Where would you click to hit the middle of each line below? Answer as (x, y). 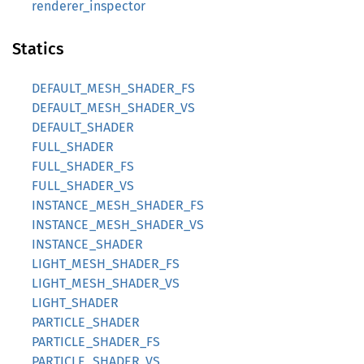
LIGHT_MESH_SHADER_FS (106, 264)
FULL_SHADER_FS (83, 166)
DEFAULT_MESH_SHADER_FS (113, 88)
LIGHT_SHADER (75, 303)
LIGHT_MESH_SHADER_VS (106, 283)
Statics (38, 49)
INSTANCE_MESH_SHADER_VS (118, 225)
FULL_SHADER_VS (83, 186)
